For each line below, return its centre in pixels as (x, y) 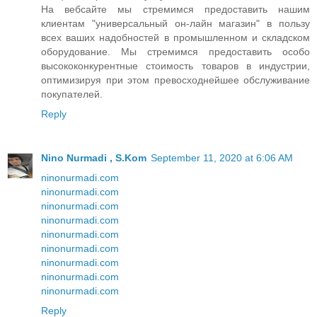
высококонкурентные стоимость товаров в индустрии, (175, 65)
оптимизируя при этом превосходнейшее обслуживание (175, 80)
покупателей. (72, 94)
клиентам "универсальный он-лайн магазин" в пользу (175, 23)
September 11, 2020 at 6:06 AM (222, 157)
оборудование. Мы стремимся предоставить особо (175, 51)
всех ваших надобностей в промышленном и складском (175, 37)
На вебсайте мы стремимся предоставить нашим (175, 9)
